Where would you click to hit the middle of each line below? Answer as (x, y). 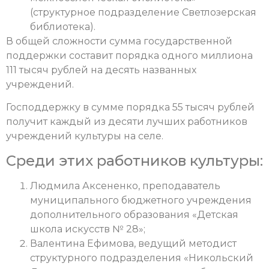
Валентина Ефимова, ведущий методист (133, 243)
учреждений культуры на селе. (86, 136)
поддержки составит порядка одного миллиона (129, 55)
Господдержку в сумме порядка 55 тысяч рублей (130, 107)
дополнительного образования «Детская (134, 214)
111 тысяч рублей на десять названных (101, 70)
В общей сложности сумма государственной (119, 41)
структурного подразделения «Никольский (142, 258)
